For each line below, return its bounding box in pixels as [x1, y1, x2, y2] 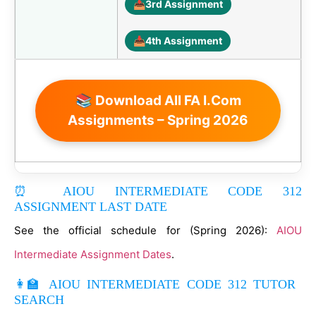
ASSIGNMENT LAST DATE [14, 200, 167, 214]
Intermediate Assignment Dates [14, 248, 171, 261]
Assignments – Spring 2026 [68, 112, 248, 128]
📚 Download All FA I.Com [75, 92, 241, 109]
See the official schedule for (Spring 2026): [14, 224, 276, 237]
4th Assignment [145, 35, 222, 47]
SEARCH [14, 293, 64, 307]
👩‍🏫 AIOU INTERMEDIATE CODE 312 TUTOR [14, 277, 296, 291]
